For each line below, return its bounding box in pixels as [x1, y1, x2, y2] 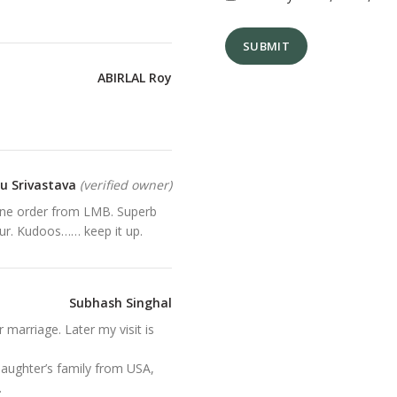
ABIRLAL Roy [97, 69, 172, 87]
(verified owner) [80, 176, 172, 194]
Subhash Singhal [69, 294, 172, 312]
